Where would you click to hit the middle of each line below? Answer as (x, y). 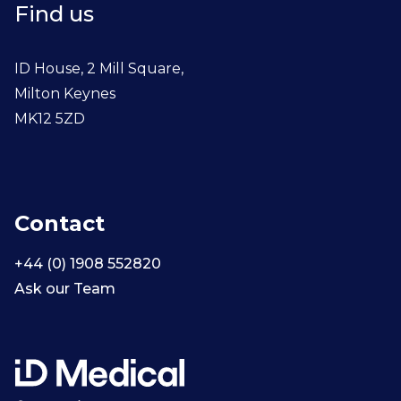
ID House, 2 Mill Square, (99, 68)
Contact (60, 223)
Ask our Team (65, 288)
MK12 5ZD (50, 118)
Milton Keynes (65, 93)
